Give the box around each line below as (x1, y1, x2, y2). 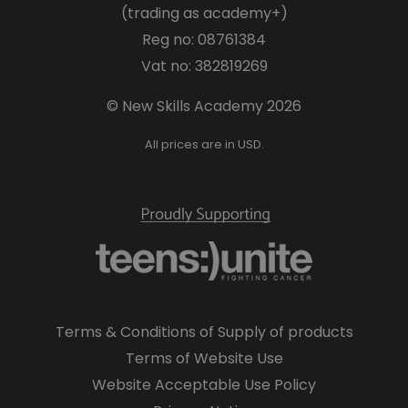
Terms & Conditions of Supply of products (55, 321, 353, 343)
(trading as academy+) (120, 3, 288, 25)
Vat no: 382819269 (140, 56, 268, 77)
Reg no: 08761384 (142, 29, 266, 51)
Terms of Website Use (125, 348, 283, 370)
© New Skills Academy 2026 (107, 96, 301, 117)
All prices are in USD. (144, 137, 264, 153)
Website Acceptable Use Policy (92, 374, 316, 396)
